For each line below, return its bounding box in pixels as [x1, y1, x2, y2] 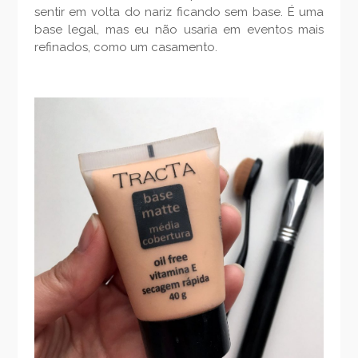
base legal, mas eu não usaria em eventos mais [34, 22, 324, 38]
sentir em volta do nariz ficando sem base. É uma [34, 5, 324, 20]
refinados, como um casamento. [34, 40, 217, 55]
